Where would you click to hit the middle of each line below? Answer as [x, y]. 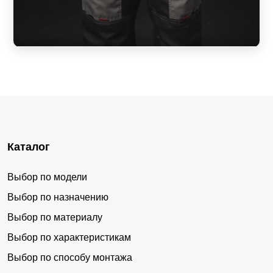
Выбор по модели [47, 177]
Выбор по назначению [58, 197]
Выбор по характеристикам [69, 238]
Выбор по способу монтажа [70, 258]
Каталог [29, 147]
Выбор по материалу [55, 218]
